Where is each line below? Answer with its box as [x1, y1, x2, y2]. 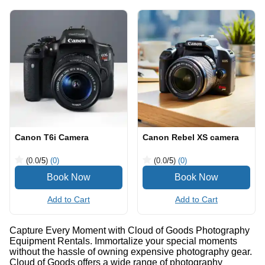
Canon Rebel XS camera [143, 132, 239, 142]
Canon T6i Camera [15, 132, 89, 142]
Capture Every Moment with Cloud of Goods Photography [9, 225, 250, 235]
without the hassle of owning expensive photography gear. [9, 247, 252, 257]
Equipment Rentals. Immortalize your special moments [9, 236, 237, 246]
